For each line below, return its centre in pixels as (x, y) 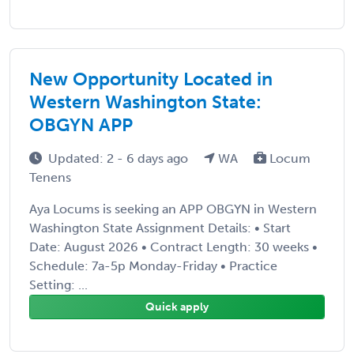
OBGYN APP (81, 124)
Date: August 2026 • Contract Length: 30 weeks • (173, 247)
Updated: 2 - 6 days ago (120, 158)
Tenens (50, 177)
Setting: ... (58, 284)
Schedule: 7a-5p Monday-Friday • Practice (153, 265)
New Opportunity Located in (151, 79)
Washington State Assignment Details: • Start (160, 228)
